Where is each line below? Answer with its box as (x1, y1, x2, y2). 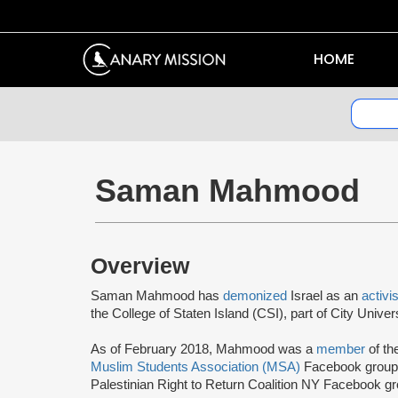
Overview (91, 253, 189, 278)
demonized (223, 288, 287, 303)
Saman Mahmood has (91, 288, 223, 303)
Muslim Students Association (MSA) (91, 359, 300, 374)
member (316, 341, 369, 356)
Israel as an (287, 288, 362, 303)
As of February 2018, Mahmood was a (91, 341, 316, 356)
